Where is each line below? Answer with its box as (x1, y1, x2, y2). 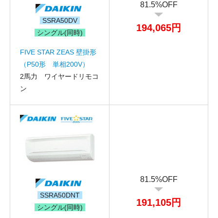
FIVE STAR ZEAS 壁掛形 (20, 48, 96, 56)
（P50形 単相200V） (20, 60, 89, 68)
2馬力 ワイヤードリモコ (20, 72, 99, 80)
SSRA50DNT (39, 191, 80, 199)
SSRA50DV (42, 16, 77, 24)
